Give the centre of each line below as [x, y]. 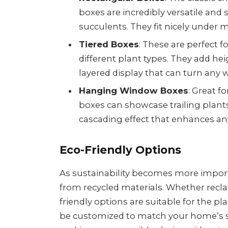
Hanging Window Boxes [134, 91]
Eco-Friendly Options [121, 150]
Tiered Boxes [109, 44]
